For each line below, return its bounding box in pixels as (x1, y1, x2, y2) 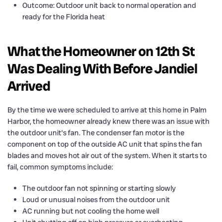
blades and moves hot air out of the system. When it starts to (7, 150, 207, 161)
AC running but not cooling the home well (22, 206, 159, 216)
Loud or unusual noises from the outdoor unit (22, 194, 170, 205)
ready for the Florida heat (22, 11, 105, 22)
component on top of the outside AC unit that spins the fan (7, 139, 202, 149)
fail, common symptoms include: (7, 162, 113, 172)
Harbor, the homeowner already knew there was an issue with (7, 116, 210, 126)
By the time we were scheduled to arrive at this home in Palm (7, 105, 207, 115)
